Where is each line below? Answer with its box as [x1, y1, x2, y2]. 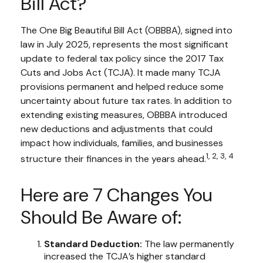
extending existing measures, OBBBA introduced [21, 108, 227, 121]
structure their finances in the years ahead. [21, 152, 206, 165]
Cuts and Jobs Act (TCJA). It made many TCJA [21, 66, 221, 79]
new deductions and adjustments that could [21, 122, 213, 135]
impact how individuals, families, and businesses [21, 136, 223, 149]
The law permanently [142, 237, 234, 250]
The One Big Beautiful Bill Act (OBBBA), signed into [21, 23, 232, 36]
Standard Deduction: [44, 237, 142, 250]
